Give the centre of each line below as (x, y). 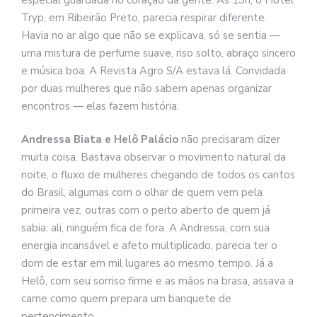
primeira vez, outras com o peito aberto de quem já (146, 211)
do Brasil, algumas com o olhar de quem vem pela (142, 193)
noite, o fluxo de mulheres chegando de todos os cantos (158, 175)
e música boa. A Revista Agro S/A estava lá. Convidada (154, 70)
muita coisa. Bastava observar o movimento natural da (154, 157)
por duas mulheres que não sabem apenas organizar (146, 88)
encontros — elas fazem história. (100, 106)
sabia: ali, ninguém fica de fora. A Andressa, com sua (145, 228)
